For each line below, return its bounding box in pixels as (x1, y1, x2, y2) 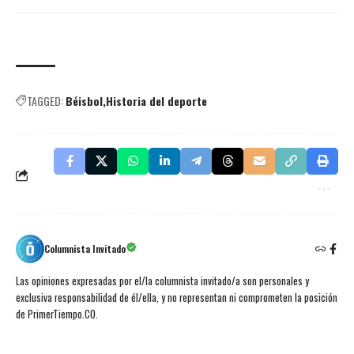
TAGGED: (27, 92, 63, 110)
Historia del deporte (106, 92, 207, 110)
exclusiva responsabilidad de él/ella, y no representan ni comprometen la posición (16, 290, 337, 306)
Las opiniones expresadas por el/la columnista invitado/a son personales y (16, 273, 309, 289)
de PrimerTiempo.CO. (16, 307, 98, 322)
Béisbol (66, 92, 103, 110)
